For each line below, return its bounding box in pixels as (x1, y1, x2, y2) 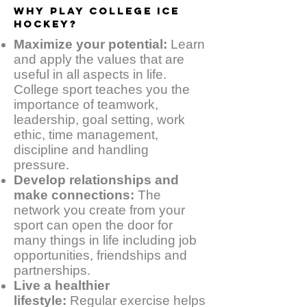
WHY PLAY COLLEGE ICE (14, 4, 180, 17)
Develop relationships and (14, 173, 179, 187)
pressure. (14, 158, 69, 172)
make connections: (14, 188, 134, 202)
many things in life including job (14, 233, 197, 247)
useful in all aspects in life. (14, 67, 167, 82)
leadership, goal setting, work (14, 112, 185, 127)
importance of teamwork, (14, 97, 158, 112)
